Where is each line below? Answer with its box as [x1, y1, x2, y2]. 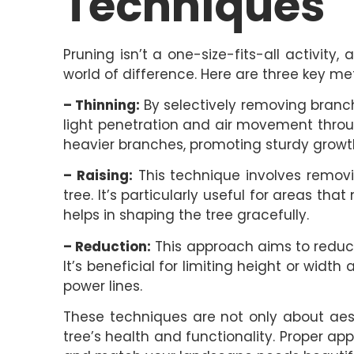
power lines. [63, 276, 142, 296]
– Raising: [63, 166, 133, 186]
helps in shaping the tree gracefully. [63, 205, 309, 225]
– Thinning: [63, 95, 141, 115]
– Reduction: [63, 236, 152, 256]
